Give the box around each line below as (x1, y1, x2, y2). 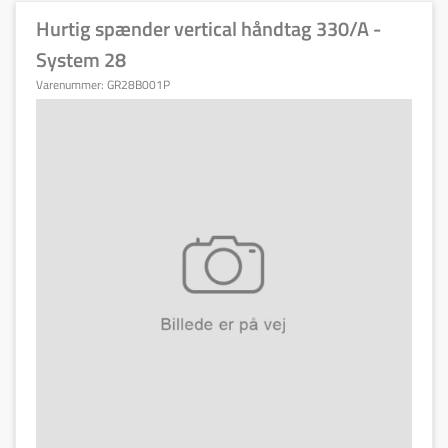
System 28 (36, 44, 126, 75)
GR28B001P (107, 75, 170, 94)
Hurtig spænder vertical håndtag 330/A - (36, 13, 381, 44)
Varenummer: (36, 75, 107, 94)
